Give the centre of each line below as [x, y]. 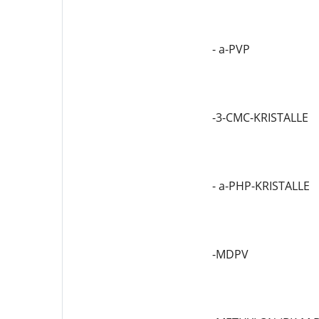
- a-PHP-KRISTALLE [261, 186]
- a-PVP [231, 49]
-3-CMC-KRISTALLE [260, 117]
